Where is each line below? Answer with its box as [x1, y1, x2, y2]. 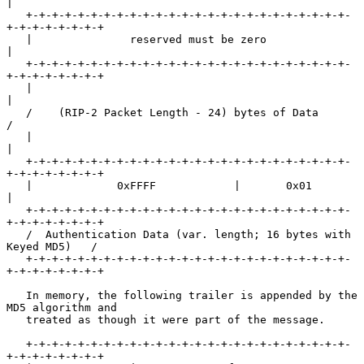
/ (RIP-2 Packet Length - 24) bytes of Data [6, 106, 26, 119]
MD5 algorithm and [6, 301, 117, 314]
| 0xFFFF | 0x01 [6, 179, 26, 192]
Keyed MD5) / [6, 240, 97, 253]
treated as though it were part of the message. [6, 313, 26, 326]
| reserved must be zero [6, 32, 26, 45]
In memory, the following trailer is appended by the [6, 288, 26, 301]
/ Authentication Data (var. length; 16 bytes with [6, 227, 26, 240]
